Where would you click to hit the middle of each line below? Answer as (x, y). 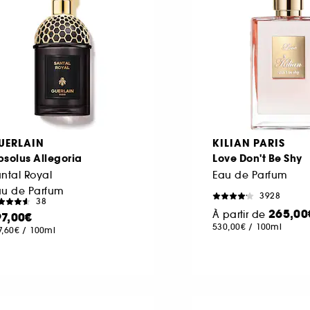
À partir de (240, 214)
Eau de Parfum (250, 175)
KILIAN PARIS (249, 143)
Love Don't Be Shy (257, 158)
